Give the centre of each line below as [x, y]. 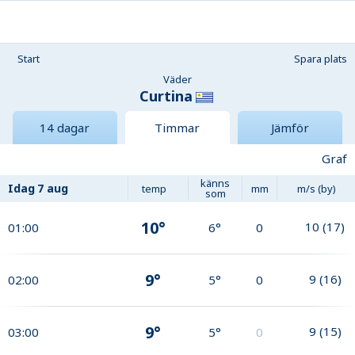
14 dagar [65, 128]
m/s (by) [316, 188]
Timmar [177, 128]
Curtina [166, 96]
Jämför [290, 128]
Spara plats [321, 59]
